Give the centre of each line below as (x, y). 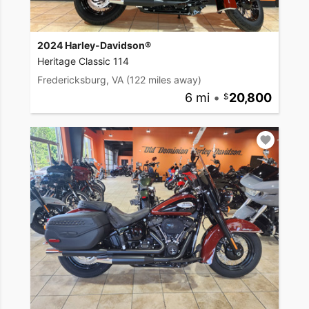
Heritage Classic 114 (83, 61)
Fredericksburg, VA (80, 80)
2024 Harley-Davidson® (94, 46)
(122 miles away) (164, 80)
